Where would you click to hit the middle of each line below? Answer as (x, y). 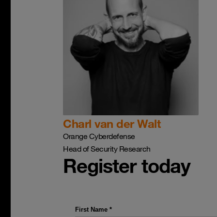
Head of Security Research (107, 148)
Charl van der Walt (112, 123)
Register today (127, 165)
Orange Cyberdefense (99, 136)
